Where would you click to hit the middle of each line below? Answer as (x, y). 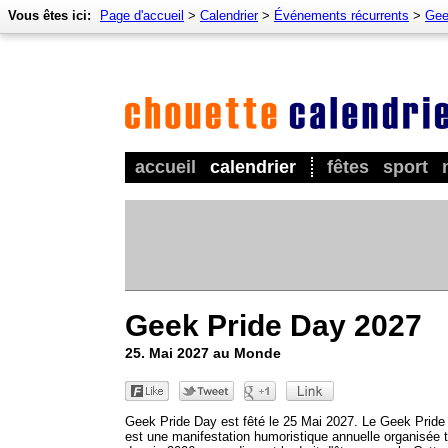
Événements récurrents (341, 15)
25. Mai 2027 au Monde (203, 352)
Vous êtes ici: (49, 15)
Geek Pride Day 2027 (273, 325)
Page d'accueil (142, 15)
